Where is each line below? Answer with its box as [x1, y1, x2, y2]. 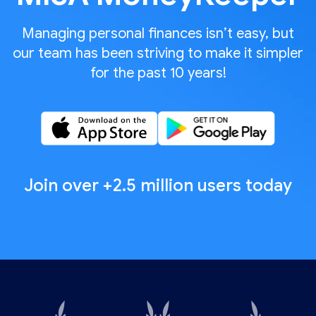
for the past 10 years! [90, 63, 226, 82]
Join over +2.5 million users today [24, 174, 292, 196]
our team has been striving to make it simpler [13, 44, 303, 62]
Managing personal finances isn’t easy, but [22, 24, 294, 42]
